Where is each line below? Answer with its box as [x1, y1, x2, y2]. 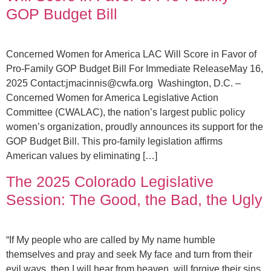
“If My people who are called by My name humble [6, 234, 215, 245]
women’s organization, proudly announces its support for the [6, 122, 263, 132]
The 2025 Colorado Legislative [6, 172, 214, 190]
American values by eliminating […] [6, 151, 157, 162]
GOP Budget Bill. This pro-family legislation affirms [6, 136, 223, 147]
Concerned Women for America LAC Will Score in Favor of [6, 49, 256, 60]
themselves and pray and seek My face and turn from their [6, 249, 252, 260]
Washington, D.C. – [153, 78, 241, 89]
